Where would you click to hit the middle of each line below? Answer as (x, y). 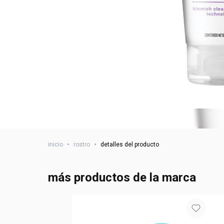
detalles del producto (130, 144)
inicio (55, 144)
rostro (82, 144)
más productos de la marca (122, 177)
